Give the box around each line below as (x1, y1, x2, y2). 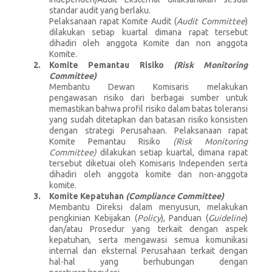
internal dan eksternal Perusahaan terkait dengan (49, 245, 248, 256)
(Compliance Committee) (126, 191, 224, 201)
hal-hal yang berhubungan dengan (49, 256, 248, 267)
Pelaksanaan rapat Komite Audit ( (49, 16, 177, 26)
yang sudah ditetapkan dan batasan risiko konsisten (49, 114, 248, 124)
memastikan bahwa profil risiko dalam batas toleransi (49, 103, 248, 114)
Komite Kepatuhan (49, 191, 126, 201)
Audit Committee (177, 16, 245, 26)
